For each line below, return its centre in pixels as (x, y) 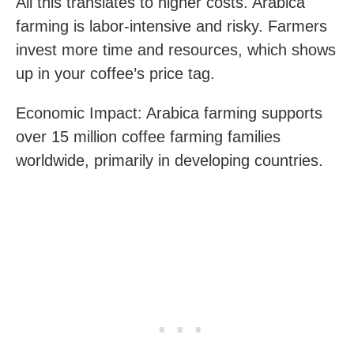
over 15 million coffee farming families (148, 137)
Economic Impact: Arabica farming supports (169, 113)
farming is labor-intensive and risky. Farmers (171, 26)
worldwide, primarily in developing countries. (169, 160)
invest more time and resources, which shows (176, 50)
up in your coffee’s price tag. (115, 73)
